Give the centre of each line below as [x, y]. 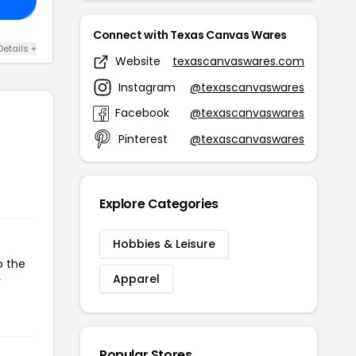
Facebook [142, 113]
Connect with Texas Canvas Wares [190, 35]
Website [138, 62]
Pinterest [143, 139]
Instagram [147, 87]
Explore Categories [159, 204]
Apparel [136, 279]
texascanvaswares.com [238, 62]
